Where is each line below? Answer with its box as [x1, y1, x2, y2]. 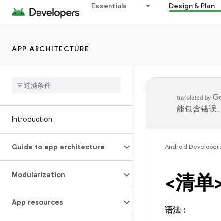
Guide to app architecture [12, 143, 105, 151]
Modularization [12, 170, 65, 179]
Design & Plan [168, 1, 215, 10]
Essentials [91, 1, 127, 10]
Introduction [12, 115, 52, 124]
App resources [12, 198, 63, 207]
